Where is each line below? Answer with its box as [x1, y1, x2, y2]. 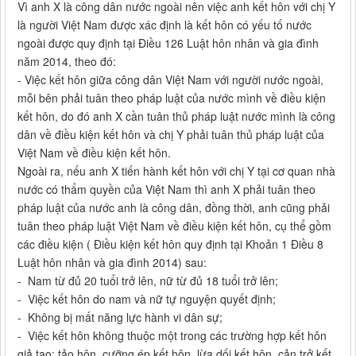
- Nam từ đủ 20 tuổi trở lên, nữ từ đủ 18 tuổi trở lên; [17, 273, 278, 289]
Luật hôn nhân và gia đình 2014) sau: [17, 254, 207, 271]
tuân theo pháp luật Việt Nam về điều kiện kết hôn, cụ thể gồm [17, 218, 331, 234]
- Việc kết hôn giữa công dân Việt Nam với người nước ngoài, [17, 72, 323, 88]
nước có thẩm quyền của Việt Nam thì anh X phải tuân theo [17, 181, 315, 198]
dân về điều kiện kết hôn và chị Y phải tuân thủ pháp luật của [17, 126, 324, 143]
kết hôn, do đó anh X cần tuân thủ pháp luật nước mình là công [17, 108, 335, 125]
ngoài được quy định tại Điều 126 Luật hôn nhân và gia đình [17, 35, 319, 52]
